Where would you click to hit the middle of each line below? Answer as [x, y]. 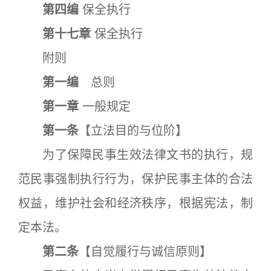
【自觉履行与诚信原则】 [145, 252]
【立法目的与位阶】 [133, 131]
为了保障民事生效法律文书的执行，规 [135, 155]
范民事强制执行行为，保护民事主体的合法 [135, 179]
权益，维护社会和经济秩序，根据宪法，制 [135, 203]
